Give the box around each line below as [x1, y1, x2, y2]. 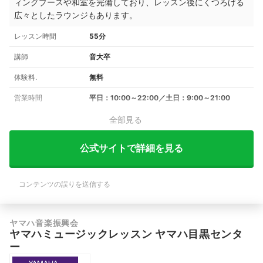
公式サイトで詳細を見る [80, 141, 183, 154]
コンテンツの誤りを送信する [19, 180, 110, 189]
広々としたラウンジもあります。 [14, 10, 137, 21]
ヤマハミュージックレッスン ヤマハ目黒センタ [9, 228, 243, 241]
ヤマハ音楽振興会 [9, 218, 79, 228]
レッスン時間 [14, 32, 56, 41]
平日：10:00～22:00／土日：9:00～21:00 [89, 93, 230, 103]
